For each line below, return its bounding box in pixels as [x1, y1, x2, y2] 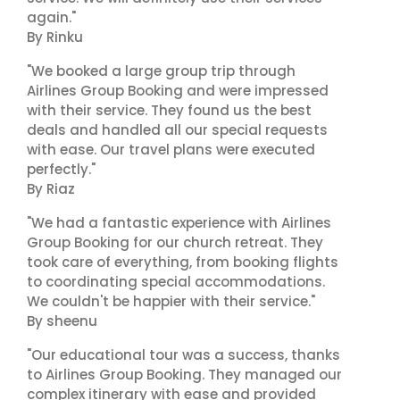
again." [27, 8, 76, 27]
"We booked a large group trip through [27, 62, 296, 80]
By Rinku [27, 28, 83, 46]
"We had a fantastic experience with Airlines [27, 213, 331, 232]
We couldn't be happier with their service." [27, 292, 315, 311]
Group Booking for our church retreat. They [27, 233, 323, 252]
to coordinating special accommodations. [27, 272, 325, 291]
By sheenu [27, 312, 97, 330]
